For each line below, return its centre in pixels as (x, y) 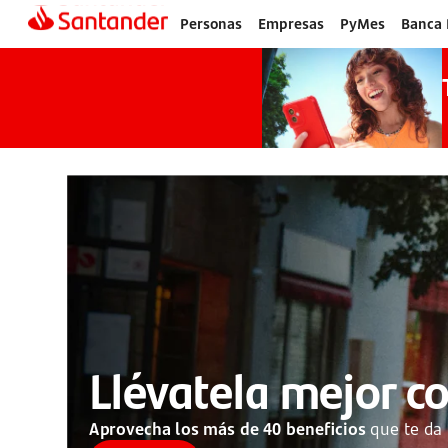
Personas (211, 23)
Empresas (291, 23)
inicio (42, 62)
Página (48, 30)
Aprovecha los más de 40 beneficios (227, 428)
